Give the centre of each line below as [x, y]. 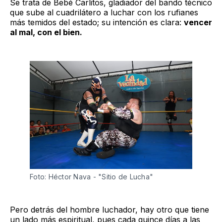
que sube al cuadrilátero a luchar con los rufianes [104, 12]
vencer [198, 22]
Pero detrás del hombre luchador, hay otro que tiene [110, 210]
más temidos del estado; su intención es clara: [97, 22]
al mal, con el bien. [46, 32]
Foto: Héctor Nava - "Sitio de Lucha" [93, 177]
